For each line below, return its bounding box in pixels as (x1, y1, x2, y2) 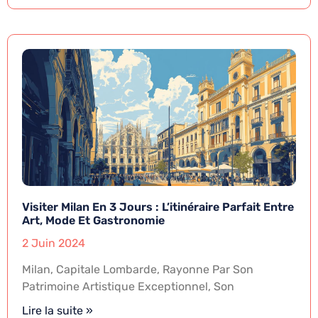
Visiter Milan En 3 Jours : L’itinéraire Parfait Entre (22, 200, 294, 214)
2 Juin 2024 (22, 236, 85, 251)
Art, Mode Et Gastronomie (22, 214, 165, 228)
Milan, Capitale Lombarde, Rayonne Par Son (22, 263, 253, 277)
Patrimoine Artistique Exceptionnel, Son (22, 280, 234, 294)
